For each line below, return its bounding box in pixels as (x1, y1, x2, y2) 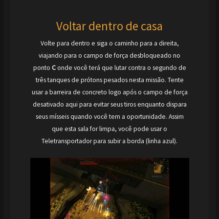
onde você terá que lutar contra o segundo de (57, 64, 186, 72)
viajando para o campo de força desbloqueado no (39, 51, 180, 60)
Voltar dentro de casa (56, 18, 163, 34)
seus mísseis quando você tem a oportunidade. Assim (35, 112, 184, 121)
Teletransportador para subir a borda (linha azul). (42, 137, 177, 146)
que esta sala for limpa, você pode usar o (52, 125, 167, 133)
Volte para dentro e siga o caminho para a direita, (40, 39, 179, 48)
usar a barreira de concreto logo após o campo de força (31, 88, 188, 97)
